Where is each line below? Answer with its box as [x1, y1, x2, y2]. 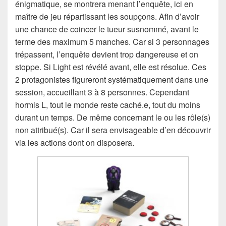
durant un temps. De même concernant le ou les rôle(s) [15, 111, 210, 123]
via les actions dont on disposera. [15, 136, 134, 148]
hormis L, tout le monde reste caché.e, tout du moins [15, 98, 200, 110]
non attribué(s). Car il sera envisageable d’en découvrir [15, 124, 211, 136]
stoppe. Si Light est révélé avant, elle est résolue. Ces [15, 61, 206, 73]
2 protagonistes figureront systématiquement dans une [15, 73, 208, 85]
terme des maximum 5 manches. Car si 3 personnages [15, 35, 209, 47]
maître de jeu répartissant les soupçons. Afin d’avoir [15, 10, 199, 22]
